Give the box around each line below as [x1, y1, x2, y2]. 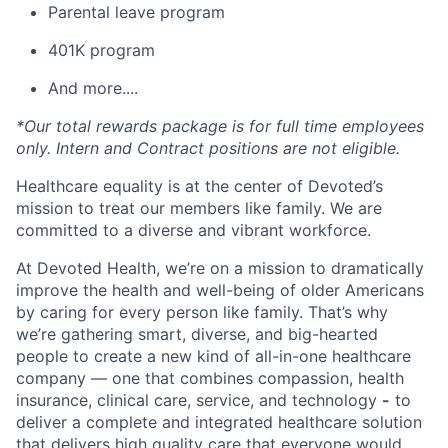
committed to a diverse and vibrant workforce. [16, 219, 371, 240]
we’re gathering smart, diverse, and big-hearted [16, 323, 378, 344]
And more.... [48, 77, 138, 98]
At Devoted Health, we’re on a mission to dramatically [16, 257, 424, 278]
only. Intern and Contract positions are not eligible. [16, 137, 400, 158]
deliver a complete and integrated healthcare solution [16, 411, 422, 432]
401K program [48, 39, 155, 60]
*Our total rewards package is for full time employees [16, 115, 424, 136]
